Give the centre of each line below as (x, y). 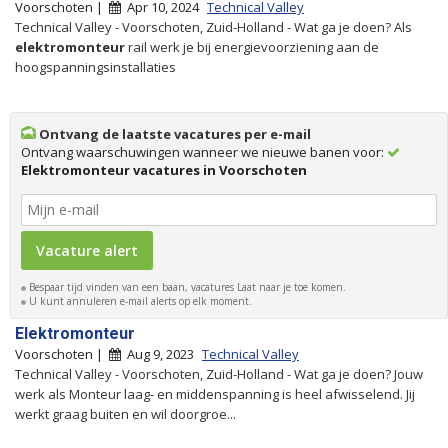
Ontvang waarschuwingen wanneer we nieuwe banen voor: (204, 151)
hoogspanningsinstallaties (95, 66)
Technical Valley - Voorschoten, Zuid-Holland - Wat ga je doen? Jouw (219, 373)
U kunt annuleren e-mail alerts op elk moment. (139, 300)
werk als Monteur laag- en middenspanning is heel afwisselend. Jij (215, 393)
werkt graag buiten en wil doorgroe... (125, 413)
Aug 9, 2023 (159, 353)
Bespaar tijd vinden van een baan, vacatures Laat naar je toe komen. (186, 286)
